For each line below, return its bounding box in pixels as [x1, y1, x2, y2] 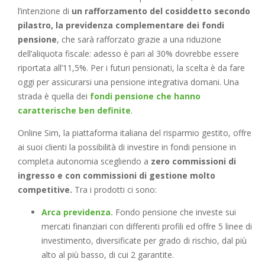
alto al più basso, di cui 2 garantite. [41, 248, 174, 260]
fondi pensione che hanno [90, 90, 201, 102]
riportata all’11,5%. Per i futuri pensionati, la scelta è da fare [18, 62, 245, 73]
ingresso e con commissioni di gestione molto [18, 169, 215, 181]
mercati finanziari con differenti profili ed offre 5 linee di [41, 220, 252, 232]
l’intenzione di [18, 5, 72, 17]
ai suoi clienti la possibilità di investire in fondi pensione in [18, 141, 236, 153]
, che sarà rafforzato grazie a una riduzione [57, 33, 221, 45]
